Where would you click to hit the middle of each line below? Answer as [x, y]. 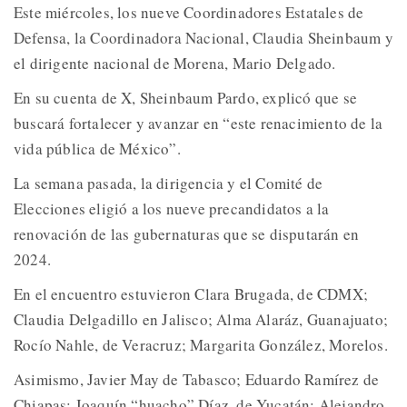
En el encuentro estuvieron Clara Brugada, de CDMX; [191, 294]
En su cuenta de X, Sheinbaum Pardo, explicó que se [186, 98]
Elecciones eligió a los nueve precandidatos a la [172, 209]
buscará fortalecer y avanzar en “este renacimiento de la [199, 124]
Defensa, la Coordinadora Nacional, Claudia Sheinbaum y [203, 38]
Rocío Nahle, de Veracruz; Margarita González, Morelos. [201, 345]
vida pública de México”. [97, 149]
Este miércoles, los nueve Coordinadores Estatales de [189, 13]
